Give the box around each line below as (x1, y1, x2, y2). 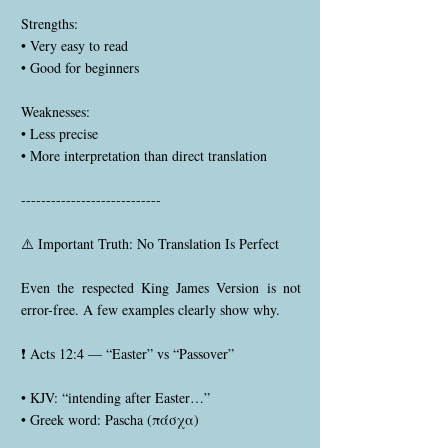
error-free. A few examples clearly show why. (21, 300, 280, 319)
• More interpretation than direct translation (21, 146, 267, 165)
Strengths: (21, 14, 78, 33)
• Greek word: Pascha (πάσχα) (21, 410, 199, 429)
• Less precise (21, 124, 98, 143)
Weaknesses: (21, 102, 90, 121)
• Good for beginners (21, 58, 139, 77)
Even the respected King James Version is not (21, 278, 301, 297)
